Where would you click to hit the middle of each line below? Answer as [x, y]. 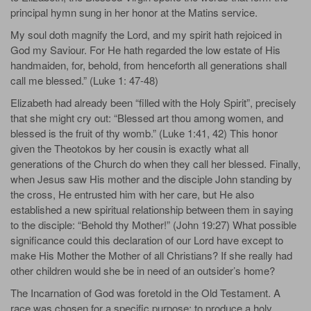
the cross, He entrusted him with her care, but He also [132, 194]
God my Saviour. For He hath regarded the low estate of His [145, 49]
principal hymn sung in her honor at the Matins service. [134, 12]
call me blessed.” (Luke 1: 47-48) [84, 80]
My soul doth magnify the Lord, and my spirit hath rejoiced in [146, 34]
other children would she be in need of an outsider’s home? [143, 270]
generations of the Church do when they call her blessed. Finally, [155, 163]
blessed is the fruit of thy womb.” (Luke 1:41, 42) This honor [144, 133]
